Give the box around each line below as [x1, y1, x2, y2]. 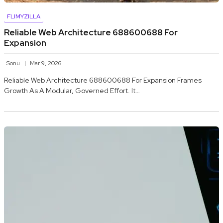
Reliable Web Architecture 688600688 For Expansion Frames [4, 76, 202, 85]
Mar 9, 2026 [30, 59, 61, 68]
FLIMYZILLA [7, 12, 40, 21]
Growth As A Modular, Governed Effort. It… [4, 86, 140, 96]
